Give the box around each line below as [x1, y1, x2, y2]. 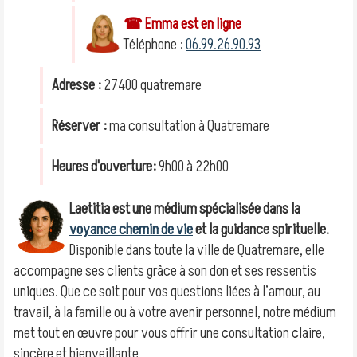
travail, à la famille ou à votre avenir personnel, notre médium [14, 302, 336, 323]
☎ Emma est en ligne [124, 14, 241, 34]
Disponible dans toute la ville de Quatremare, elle [69, 240, 324, 261]
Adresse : [52, 75, 101, 96]
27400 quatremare [101, 75, 202, 96]
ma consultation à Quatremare [107, 116, 269, 136]
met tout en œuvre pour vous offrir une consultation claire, [14, 323, 325, 343]
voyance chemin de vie [69, 219, 193, 240]
